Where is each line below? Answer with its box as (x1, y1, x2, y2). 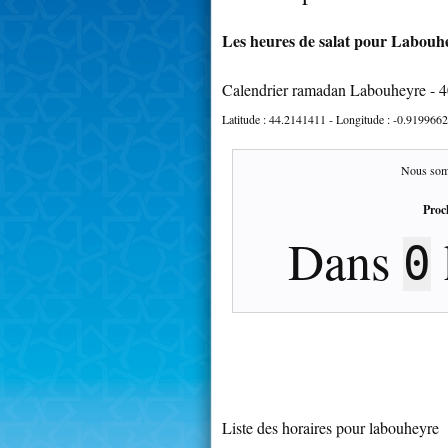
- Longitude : (326, 110, 393, 127)
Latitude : (222, 110, 269, 127)
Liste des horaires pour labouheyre (222, 416, 439, 438)
